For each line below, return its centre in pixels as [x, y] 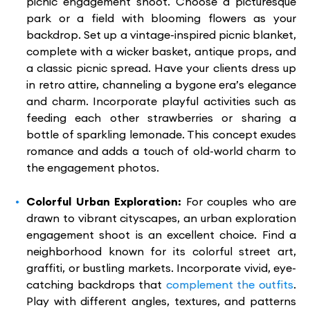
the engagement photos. [93, 167]
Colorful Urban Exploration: [106, 201]
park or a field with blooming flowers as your [161, 18]
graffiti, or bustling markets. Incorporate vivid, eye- [161, 268]
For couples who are [241, 201]
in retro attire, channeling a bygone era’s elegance [161, 84]
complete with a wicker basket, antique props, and [161, 51]
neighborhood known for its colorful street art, [161, 251]
